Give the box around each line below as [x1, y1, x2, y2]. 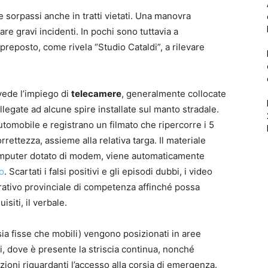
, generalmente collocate [121, 87, 226, 99]
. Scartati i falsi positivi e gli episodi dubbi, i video [4, 165, 212, 177]
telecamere [71, 87, 121, 99]
